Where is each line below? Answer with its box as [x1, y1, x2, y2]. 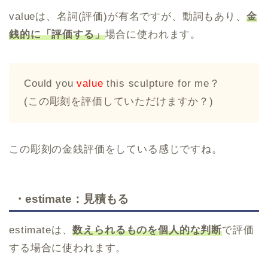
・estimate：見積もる [14, 192, 129, 205]
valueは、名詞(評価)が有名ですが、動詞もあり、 [9, 10, 246, 22]
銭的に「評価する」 [9, 28, 105, 40]
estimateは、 [9, 224, 73, 236]
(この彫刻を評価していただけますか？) [24, 95, 214, 107]
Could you [24, 77, 77, 89]
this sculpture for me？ [103, 77, 220, 89]
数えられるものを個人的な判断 [72, 224, 223, 236]
